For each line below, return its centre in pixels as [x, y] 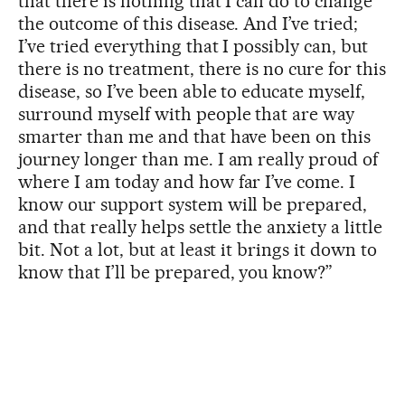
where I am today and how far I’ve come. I [187, 181]
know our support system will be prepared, [193, 204]
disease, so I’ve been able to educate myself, [192, 91]
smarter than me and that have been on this [195, 136]
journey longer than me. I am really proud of [198, 159]
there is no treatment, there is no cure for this [202, 68]
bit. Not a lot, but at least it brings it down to [198, 249]
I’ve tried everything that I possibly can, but [193, 46]
